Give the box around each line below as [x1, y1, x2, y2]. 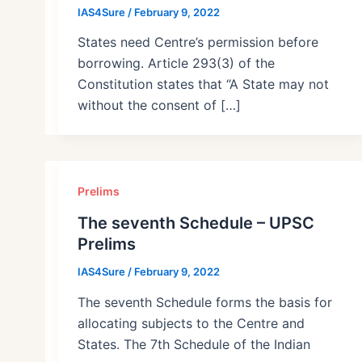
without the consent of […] [78, 97, 241, 114]
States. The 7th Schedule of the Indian [78, 335, 310, 352]
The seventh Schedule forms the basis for [78, 293, 332, 310]
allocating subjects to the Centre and [78, 314, 305, 331]
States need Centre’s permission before [78, 34, 318, 51]
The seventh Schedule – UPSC [78, 213, 314, 234]
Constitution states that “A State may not [78, 76, 329, 93]
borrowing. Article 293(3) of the [78, 55, 275, 72]
